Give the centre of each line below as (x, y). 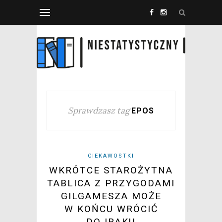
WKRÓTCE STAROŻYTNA (111, 170)
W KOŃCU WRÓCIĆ (111, 209)
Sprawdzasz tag (99, 111)
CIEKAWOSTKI (111, 156)
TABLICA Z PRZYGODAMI (111, 183)
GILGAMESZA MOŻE (111, 196)
